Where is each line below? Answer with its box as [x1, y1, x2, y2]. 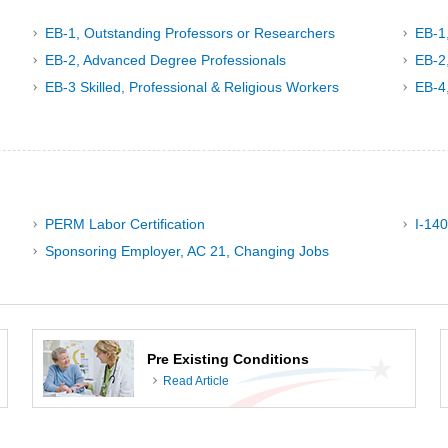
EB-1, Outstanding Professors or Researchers [44, 24, 335, 41]
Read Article [163, 373, 229, 388]
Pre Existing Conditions [147, 351, 309, 368]
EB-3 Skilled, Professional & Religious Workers [44, 79, 339, 96]
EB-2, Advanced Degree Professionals [44, 52, 286, 69]
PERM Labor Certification [44, 215, 205, 232]
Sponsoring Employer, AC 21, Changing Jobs [44, 242, 329, 259]
